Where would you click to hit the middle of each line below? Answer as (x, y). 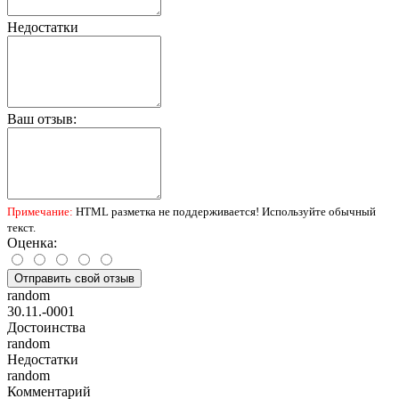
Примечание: (40, 211)
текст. (21, 227)
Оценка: (32, 242)
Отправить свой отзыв (74, 278)
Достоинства (46, 327)
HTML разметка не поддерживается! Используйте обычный (224, 211)
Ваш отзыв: (42, 118)
